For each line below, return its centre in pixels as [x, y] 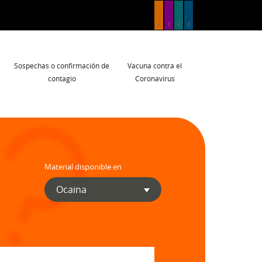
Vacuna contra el [155, 65]
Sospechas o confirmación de [62, 65]
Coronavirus [155, 78]
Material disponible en [83, 167]
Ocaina [71, 189]
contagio [62, 78]
